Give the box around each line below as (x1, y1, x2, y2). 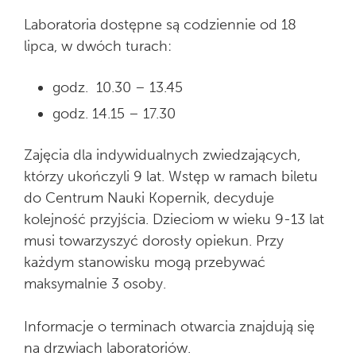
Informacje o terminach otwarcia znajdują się (24, 318, 315, 335)
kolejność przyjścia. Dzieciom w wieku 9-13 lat (24, 211, 324, 228)
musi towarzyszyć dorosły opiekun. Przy (24, 232, 284, 250)
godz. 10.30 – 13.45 (52, 79, 183, 96)
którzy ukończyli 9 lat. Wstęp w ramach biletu (24, 168, 318, 185)
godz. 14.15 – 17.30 (52, 105, 176, 122)
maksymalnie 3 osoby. (24, 275, 166, 292)
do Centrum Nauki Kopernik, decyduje (24, 189, 274, 207)
